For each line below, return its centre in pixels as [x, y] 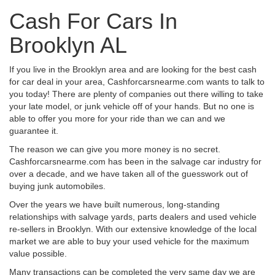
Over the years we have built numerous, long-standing [114, 204]
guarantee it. [34, 130]
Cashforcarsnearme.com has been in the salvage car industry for [135, 161]
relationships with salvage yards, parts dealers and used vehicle [133, 216]
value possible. [38, 253]
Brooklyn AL [68, 45]
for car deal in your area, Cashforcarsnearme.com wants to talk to [137, 81]
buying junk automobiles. [57, 186]
